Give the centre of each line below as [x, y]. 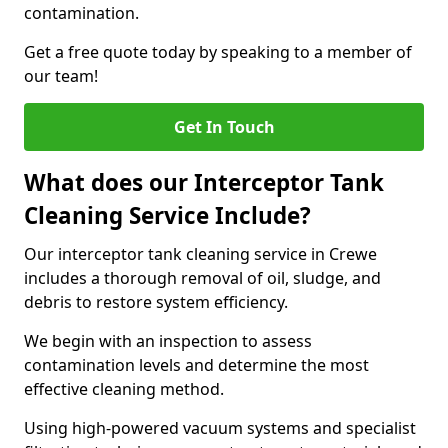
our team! [61, 76]
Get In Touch [224, 127]
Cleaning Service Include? [167, 215]
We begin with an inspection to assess [168, 341]
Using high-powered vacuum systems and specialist [220, 428]
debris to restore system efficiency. [158, 302]
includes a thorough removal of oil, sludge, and [202, 278]
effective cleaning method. [126, 389]
